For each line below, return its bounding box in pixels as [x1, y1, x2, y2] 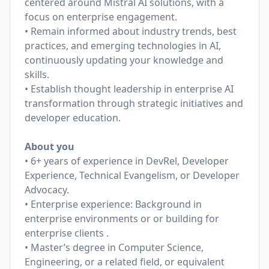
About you [25, 140, 74, 153]
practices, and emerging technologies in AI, [25, 39, 221, 52]
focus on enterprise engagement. [25, 10, 177, 23]
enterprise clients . [25, 226, 109, 240]
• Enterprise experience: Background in [25, 198, 202, 211]
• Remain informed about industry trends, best [25, 25, 237, 38]
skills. [25, 68, 49, 81]
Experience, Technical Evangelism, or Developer [25, 169, 240, 182]
